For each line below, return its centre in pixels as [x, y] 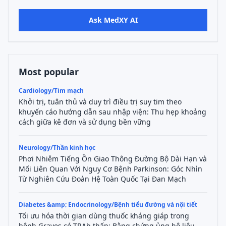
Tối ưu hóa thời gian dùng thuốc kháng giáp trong [104, 216]
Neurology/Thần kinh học [57, 148]
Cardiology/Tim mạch [51, 91]
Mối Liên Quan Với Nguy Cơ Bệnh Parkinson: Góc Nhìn [110, 169]
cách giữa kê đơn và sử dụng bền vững [85, 122]
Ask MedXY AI [113, 20]
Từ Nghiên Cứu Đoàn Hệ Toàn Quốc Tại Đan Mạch [102, 179]
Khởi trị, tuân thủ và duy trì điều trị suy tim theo [100, 102]
